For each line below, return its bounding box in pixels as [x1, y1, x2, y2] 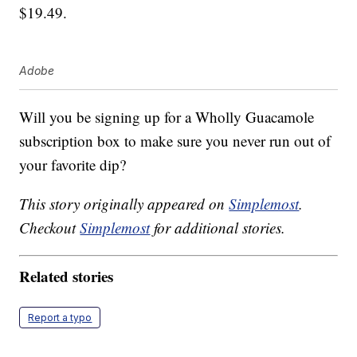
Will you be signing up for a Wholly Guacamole [19, 107, 315, 127]
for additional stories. [150, 218, 286, 238]
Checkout [19, 218, 80, 238]
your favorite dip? [19, 155, 127, 175]
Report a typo [28, 311, 92, 324]
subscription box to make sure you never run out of [19, 131, 331, 151]
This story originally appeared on [19, 194, 229, 214]
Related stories [19, 265, 114, 287]
